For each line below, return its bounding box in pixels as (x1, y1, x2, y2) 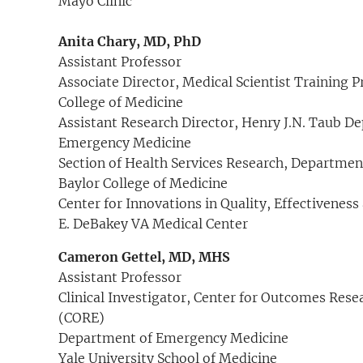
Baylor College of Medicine (58, 175, 228, 192)
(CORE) (58, 310, 105, 327)
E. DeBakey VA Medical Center (58, 216, 248, 233)
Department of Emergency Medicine (58, 330, 288, 347)
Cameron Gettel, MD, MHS (58, 249, 230, 266)
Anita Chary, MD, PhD (58, 33, 201, 50)
